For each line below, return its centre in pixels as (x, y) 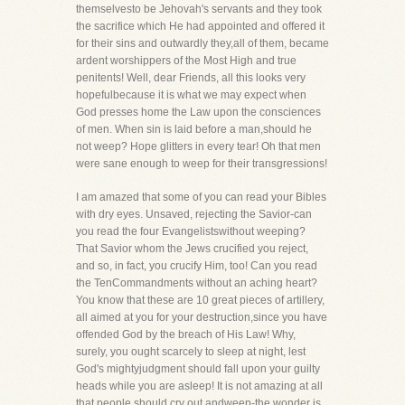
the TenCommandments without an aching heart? (197, 283)
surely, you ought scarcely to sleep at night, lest (191, 352)
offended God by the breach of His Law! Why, (186, 334)
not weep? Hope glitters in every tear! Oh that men (198, 146)
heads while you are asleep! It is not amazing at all (199, 386)
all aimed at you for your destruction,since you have (202, 317)
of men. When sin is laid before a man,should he (194, 129)
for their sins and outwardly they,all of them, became (202, 43)
